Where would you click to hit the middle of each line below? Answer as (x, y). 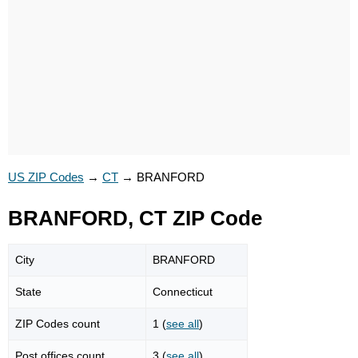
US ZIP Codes (46, 177)
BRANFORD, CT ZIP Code (135, 218)
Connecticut (183, 291)
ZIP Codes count (58, 323)
